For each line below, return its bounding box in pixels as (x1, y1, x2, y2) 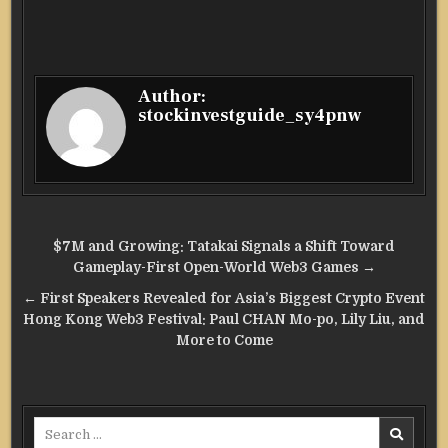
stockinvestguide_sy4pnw (138, 103, 362, 127)
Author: (138, 84, 207, 108)
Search (33, 417, 79, 433)
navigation (21, 258, 161, 295)
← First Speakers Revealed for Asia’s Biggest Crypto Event (23, 290, 425, 306)
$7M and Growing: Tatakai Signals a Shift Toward (53, 238, 395, 254)
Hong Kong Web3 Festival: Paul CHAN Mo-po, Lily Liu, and (23, 311, 425, 327)
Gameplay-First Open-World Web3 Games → (72, 259, 376, 275)
